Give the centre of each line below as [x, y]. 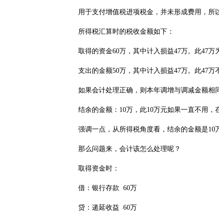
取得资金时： [92, 168]
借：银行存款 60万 [101, 188]
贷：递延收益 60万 [101, 208]
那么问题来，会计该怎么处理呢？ [123, 149]
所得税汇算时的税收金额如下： [119, 32]
